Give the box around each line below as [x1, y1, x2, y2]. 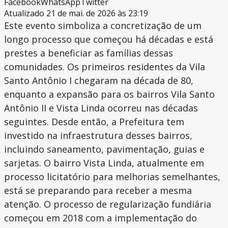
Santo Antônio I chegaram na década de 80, [4, 74, 193, 87]
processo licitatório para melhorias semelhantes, [4, 170, 220, 183]
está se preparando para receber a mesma [4, 184, 192, 197]
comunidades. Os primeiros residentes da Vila [4, 61, 205, 73]
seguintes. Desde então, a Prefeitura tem [4, 116, 184, 128]
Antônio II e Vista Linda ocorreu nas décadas [4, 102, 198, 115]
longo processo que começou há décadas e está [4, 33, 213, 46]
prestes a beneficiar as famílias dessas [4, 47, 173, 60]
